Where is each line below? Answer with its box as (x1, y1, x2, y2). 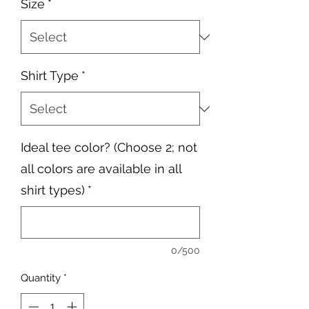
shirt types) (21, 183, 85, 197)
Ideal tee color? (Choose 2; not (21, 140, 197, 154)
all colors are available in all (21, 161, 181, 176)
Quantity (21, 272, 61, 284)
